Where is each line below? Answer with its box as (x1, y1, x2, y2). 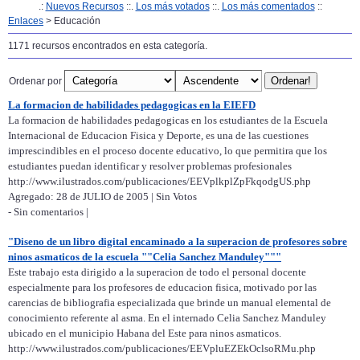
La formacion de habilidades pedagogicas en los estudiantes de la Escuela (8, 114, 328, 127)
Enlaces (8, 15, 43, 27)
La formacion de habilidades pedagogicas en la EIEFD (8, 99, 256, 112)
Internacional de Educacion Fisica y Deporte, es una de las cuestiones (8, 129, 309, 142)
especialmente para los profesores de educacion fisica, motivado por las (8, 281, 317, 294)
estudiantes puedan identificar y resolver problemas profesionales (8, 160, 292, 173)
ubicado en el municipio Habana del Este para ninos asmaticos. (8, 327, 281, 340)
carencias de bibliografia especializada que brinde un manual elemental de (8, 297, 331, 309)
